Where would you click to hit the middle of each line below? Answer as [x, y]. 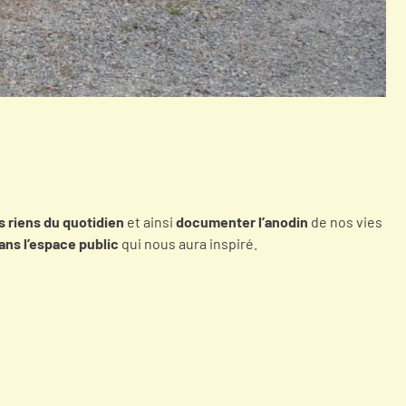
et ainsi [150, 221]
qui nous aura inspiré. [188, 243]
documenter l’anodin [242, 221]
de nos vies [345, 221]
